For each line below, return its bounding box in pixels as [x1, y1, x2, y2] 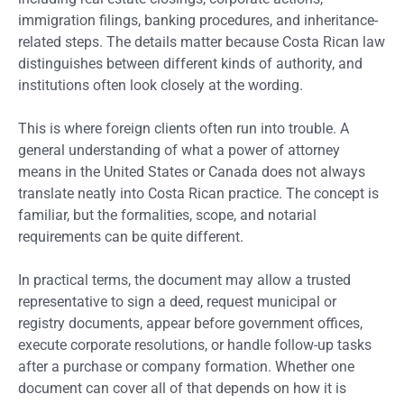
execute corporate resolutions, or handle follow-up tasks [18, 335, 372, 353]
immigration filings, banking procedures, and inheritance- [18, 11, 378, 29]
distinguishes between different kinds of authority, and [18, 54, 363, 72]
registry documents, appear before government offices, [18, 314, 363, 332]
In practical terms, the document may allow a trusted [18, 271, 351, 289]
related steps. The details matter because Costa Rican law [18, 32, 385, 50]
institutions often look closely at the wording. [18, 76, 303, 94]
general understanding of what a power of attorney [18, 141, 340, 159]
